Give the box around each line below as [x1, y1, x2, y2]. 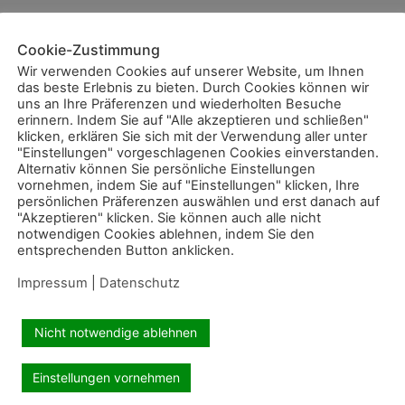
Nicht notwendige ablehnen [34, 324, 197, 340]
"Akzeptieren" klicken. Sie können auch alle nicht [17, 209, 321, 226]
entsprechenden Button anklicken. [17, 241, 234, 259]
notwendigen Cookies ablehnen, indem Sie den [17, 225, 315, 242]
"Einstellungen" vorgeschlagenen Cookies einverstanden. [17, 144, 379, 161]
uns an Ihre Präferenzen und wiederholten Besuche [17, 95, 342, 112]
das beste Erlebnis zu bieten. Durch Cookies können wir [17, 79, 369, 96]
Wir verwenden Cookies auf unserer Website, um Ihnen [17, 62, 364, 80]
